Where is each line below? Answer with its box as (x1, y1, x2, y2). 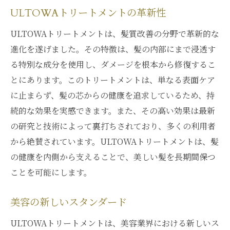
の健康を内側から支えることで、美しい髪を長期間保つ (10, 151, 216, 163)
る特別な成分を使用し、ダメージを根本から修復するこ (10, 59, 216, 70)
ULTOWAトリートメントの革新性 (10, 7, 166, 20)
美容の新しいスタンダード (10, 196, 127, 209)
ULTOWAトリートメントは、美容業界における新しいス (10, 217, 219, 229)
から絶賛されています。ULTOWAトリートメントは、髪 (10, 136, 219, 147)
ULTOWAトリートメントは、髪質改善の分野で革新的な (10, 28, 219, 40)
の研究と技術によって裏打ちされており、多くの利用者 (10, 120, 216, 132)
